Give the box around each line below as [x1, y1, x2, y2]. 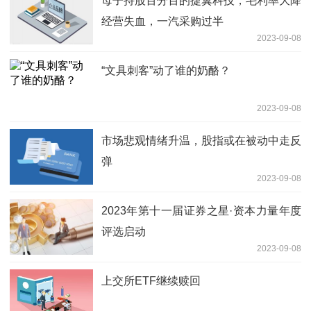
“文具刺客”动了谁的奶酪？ [101, 64, 230, 76]
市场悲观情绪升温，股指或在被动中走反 [101, 134, 301, 146]
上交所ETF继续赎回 [101, 274, 201, 287]
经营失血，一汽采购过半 [101, 15, 224, 27]
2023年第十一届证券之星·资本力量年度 [101, 204, 301, 217]
